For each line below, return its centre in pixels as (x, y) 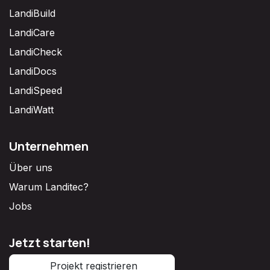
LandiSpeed (36, 91)
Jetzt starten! (50, 243)
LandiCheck (36, 52)
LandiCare (32, 33)
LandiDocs (33, 71)
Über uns (31, 168)
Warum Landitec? (49, 187)
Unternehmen (49, 146)
